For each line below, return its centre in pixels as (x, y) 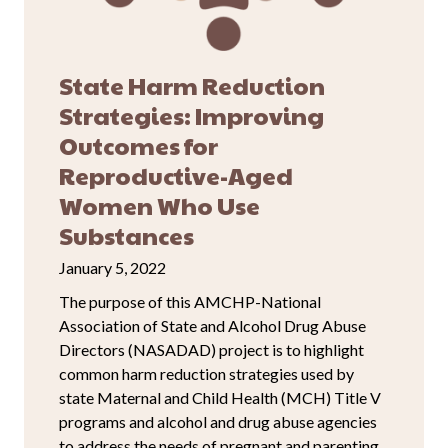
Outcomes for (138, 145)
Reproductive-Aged (176, 175)
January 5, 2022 (112, 268)
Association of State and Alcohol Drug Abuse (212, 326)
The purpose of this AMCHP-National (190, 302)
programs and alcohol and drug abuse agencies (218, 422)
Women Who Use (159, 205)
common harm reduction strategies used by (206, 374)
